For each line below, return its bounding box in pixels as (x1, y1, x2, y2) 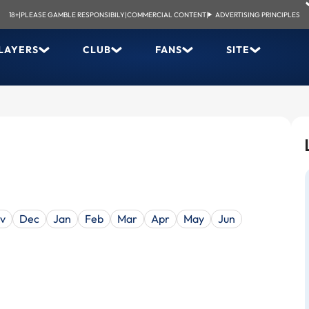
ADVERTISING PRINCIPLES (215, 10, 301, 19)
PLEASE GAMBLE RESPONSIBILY (20, 10, 125, 19)
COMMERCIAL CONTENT (126, 10, 206, 19)
